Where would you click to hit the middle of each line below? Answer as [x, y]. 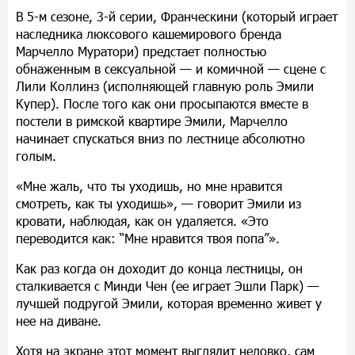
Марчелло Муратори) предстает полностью [141, 51]
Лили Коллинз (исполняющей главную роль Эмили [165, 86]
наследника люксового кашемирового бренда [149, 33]
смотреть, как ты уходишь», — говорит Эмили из [158, 203]
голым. [36, 155]
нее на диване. [59, 320]
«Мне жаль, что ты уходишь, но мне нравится [149, 185]
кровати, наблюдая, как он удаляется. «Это [142, 220]
